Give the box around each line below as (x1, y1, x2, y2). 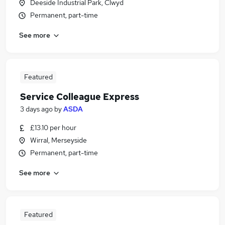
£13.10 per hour (30, 123, 76, 132)
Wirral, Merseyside (30, 136, 87, 145)
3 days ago (20, 104, 53, 114)
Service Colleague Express (20, 91, 139, 102)
